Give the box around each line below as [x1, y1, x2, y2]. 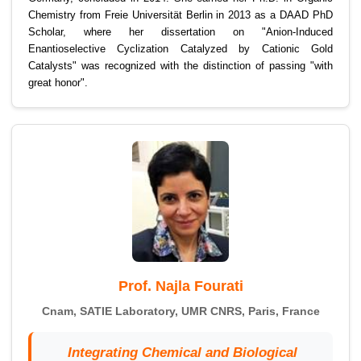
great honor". [28, 77, 88, 89]
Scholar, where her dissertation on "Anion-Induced [28, 26, 333, 39]
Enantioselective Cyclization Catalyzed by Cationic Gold [28, 43, 333, 56]
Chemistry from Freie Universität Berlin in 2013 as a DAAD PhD [28, 9, 333, 22]
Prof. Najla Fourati [118, 278, 243, 295]
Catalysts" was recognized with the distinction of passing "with [28, 60, 333, 73]
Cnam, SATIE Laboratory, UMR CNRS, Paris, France [41, 305, 320, 318]
